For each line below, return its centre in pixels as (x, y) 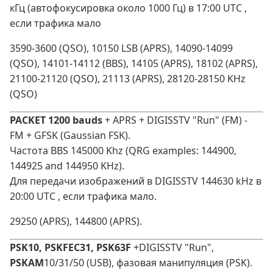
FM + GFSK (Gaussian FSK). (70, 136)
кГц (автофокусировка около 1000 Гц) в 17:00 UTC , (128, 8)
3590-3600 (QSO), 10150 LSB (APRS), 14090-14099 (121, 48)
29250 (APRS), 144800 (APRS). (76, 222)
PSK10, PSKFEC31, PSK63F (70, 248)
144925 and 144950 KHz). (67, 166)
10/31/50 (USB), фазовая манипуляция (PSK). (148, 263)
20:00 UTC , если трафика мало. (83, 197)
